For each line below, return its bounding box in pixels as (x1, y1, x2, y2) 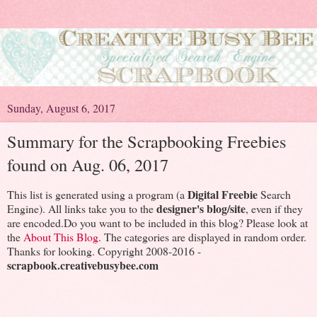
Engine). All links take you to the (7, 200, 156, 216)
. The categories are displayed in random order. (98, 229, 306, 244)
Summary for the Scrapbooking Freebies (7, 129, 287, 153)
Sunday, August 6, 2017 (7, 100, 115, 115)
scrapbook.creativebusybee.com (7, 256, 158, 273)
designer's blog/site (156, 200, 246, 217)
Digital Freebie (188, 185, 258, 202)
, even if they (246, 200, 303, 216)
